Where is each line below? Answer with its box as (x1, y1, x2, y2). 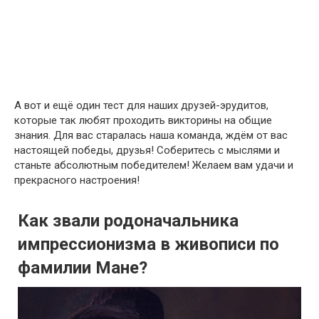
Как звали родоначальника (18, 210, 239, 231)
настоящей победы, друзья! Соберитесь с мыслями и (14, 143, 280, 157)
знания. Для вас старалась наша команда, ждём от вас (14, 128, 288, 142)
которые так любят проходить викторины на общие (14, 113, 272, 127)
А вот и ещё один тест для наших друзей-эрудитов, (14, 98, 268, 112)
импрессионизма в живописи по (18, 234, 279, 254)
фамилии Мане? (18, 257, 147, 278)
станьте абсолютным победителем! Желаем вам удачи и (14, 158, 293, 172)
